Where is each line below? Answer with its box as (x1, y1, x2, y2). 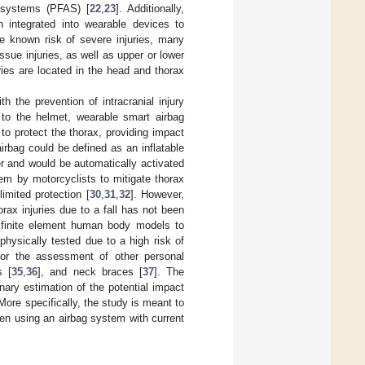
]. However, (130, 187, 185, 200)
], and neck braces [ (37, 265, 143, 278)
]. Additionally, (115, 2, 185, 15)
